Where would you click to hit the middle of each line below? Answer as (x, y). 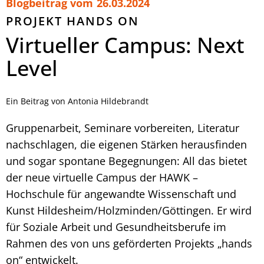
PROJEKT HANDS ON (72, 21)
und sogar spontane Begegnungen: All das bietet (126, 161)
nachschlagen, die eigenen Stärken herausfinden (126, 144)
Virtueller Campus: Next (125, 45)
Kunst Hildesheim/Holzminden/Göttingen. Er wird (129, 210)
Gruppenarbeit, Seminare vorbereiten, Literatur (123, 128)
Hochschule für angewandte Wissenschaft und (121, 194)
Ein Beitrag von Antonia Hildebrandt (77, 101)
